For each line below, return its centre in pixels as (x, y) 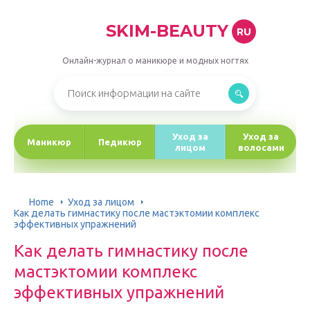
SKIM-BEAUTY (167, 31)
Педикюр (120, 142)
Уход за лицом (101, 202)
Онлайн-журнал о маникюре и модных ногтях (155, 61)
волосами (261, 147)
